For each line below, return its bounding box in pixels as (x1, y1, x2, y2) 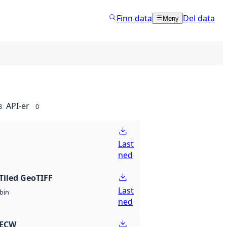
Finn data (116, 12, 152, 24)
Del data (183, 12, 215, 24)
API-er (6, 100, 29, 111)
